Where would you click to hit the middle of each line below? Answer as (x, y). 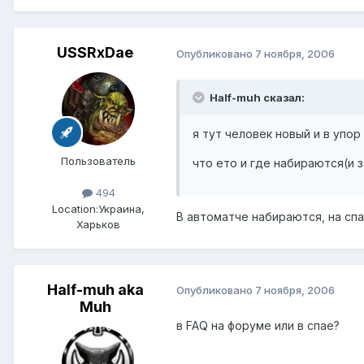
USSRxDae (95, 53)
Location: (75, 208)
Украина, (121, 208)
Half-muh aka (95, 289)
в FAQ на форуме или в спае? (258, 325)
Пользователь (98, 161)
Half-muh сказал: (256, 98)
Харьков (98, 224)
